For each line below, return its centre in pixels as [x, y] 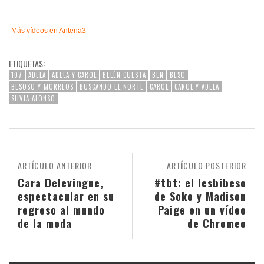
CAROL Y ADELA [197, 86]
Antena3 [72, 30]
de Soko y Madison [200, 196]
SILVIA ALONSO [33, 98]
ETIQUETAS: [27, 63]
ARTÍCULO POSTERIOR [207, 165]
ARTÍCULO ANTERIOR [55, 165]
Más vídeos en [35, 30]
